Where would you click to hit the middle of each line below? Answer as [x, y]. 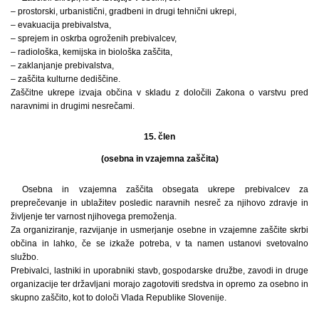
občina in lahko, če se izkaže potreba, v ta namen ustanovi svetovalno [159, 243]
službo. [25, 257]
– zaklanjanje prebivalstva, [62, 65]
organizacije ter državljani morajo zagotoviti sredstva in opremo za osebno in [159, 284]
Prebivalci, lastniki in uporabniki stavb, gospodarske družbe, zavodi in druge [159, 270]
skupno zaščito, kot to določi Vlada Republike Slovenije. [119, 297]
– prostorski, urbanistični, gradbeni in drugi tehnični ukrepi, [124, 11]
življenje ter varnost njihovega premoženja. [94, 216]
